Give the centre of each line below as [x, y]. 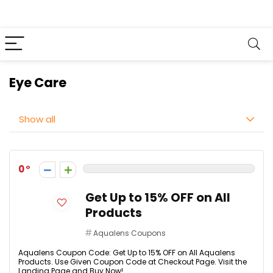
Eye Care [38, 83]
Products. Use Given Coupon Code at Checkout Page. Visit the [133, 262]
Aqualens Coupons [129, 233]
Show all [37, 119]
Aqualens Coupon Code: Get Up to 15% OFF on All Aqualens [127, 253]
